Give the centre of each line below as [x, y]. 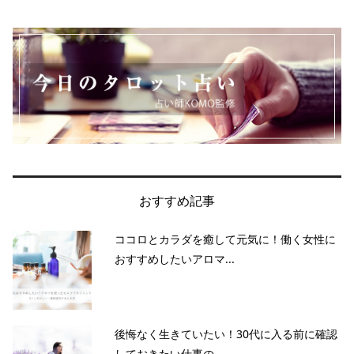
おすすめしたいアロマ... [175, 258]
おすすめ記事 [177, 201]
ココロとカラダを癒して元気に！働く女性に [225, 239]
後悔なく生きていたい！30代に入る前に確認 [226, 333]
